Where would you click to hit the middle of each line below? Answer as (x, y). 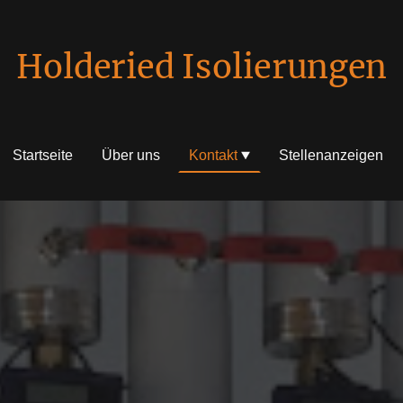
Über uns (131, 155)
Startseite (43, 155)
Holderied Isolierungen (201, 67)
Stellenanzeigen (331, 155)
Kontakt (213, 155)
